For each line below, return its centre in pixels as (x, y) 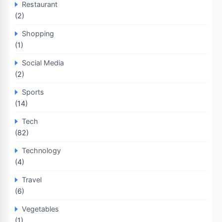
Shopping (38, 33)
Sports (33, 92)
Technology (41, 150)
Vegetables (40, 209)
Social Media (43, 63)
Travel (32, 180)
